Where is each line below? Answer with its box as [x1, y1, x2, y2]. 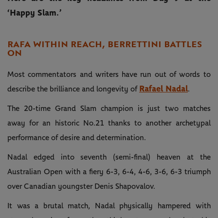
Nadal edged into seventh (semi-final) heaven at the [7, 153, 211, 161]
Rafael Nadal [139, 84, 188, 93]
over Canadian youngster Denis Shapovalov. [7, 182, 155, 190]
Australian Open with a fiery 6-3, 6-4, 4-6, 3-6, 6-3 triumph [7, 167, 211, 176]
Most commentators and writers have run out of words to [7, 70, 211, 78]
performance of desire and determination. [7, 133, 146, 142]
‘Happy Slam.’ [7, 8, 61, 18]
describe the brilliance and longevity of [7, 85, 139, 93]
